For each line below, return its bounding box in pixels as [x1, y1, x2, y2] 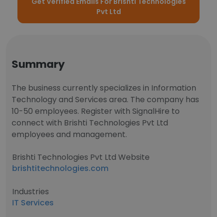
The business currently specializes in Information [12, 82, 196, 93]
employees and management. [12, 129, 127, 140]
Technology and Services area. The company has [12, 94, 199, 105]
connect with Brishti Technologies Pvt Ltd [12, 117, 168, 128]
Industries [12, 186, 49, 197]
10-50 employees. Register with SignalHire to [12, 106, 180, 117]
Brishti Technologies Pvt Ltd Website [12, 152, 150, 163]
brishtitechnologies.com [12, 163, 108, 174]
